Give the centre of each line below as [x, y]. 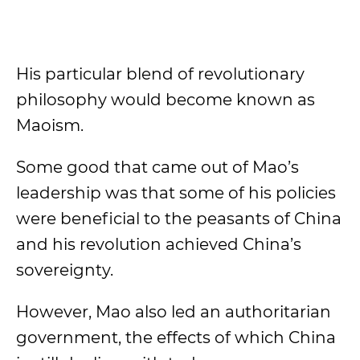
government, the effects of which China [176, 337]
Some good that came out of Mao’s [157, 167]
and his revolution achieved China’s [159, 244]
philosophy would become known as [166, 100]
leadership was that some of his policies [176, 193]
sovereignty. [65, 270]
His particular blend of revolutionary [160, 74]
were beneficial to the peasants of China [179, 219]
